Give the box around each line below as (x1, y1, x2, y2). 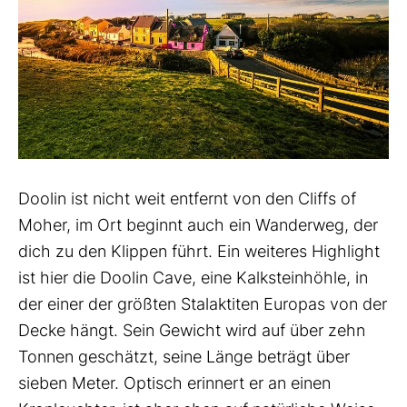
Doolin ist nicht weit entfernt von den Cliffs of (18, 189, 356, 209)
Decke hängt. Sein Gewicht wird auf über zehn (18, 321, 365, 341)
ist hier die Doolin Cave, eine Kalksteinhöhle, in (18, 268, 368, 288)
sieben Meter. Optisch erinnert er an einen (18, 373, 331, 393)
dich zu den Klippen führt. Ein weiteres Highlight (18, 242, 380, 262)
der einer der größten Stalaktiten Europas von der (18, 294, 387, 314)
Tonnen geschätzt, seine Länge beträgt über (18, 347, 350, 367)
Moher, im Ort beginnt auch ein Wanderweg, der (18, 215, 378, 235)
